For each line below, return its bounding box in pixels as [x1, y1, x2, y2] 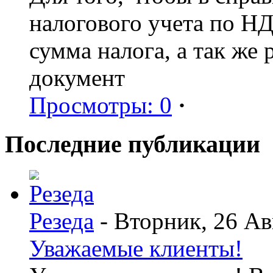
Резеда [29, 208, 94, 235]
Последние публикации [5, 130, 260, 158]
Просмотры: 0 [29, 91, 172, 118]
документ [29, 64, 125, 91]
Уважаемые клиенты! [29, 235, 243, 262]
